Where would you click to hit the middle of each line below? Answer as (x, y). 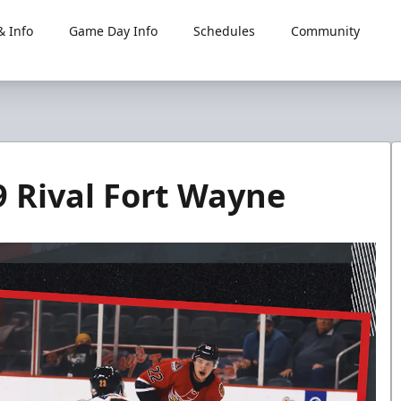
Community (325, 31)
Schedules (224, 31)
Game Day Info (113, 31)
